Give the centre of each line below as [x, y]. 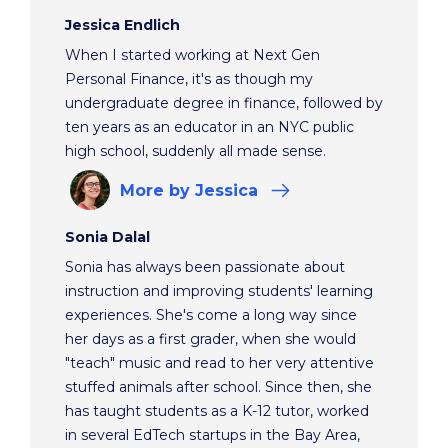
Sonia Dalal [107, 237]
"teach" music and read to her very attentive [219, 363]
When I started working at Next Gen [192, 55]
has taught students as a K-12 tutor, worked [217, 411]
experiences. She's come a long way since [211, 315]
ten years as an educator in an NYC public [209, 127]
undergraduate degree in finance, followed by [224, 103]
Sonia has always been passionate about [205, 267]
